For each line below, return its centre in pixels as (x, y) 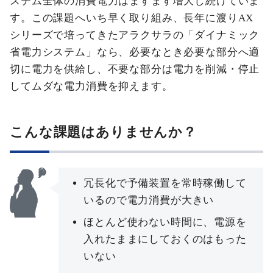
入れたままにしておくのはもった (165, 239)
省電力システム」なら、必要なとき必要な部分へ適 (135, 52)
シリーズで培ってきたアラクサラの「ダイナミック (135, 35)
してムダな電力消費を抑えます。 (91, 86)
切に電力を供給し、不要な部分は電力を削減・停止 (135, 69)
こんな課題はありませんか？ (103, 132)
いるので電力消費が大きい (149, 200)
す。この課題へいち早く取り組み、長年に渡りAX (132, 18)
